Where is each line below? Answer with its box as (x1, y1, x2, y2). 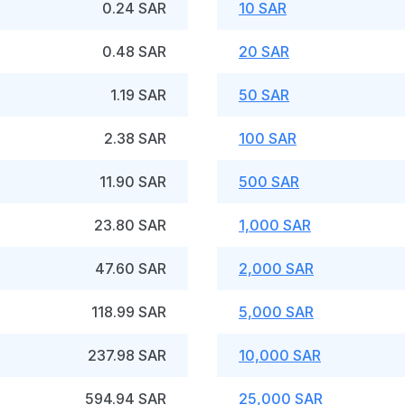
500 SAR (239, 173, 299, 191)
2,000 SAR (239, 259, 314, 278)
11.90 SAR (99, 173, 166, 191)
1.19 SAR (110, 86, 166, 104)
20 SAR (239, 42, 289, 61)
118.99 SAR (91, 303, 166, 321)
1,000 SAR (239, 216, 311, 234)
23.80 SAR (94, 216, 166, 234)
